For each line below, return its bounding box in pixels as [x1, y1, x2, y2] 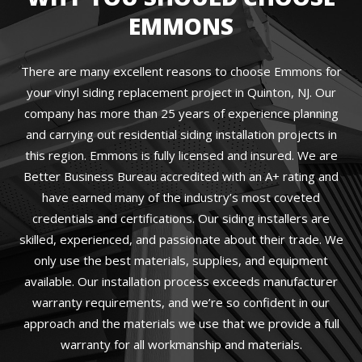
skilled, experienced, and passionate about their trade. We [19, 231, 343, 247]
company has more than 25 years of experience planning [23, 105, 339, 121]
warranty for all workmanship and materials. [60, 336, 302, 352]
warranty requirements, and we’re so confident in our [32, 294, 330, 310]
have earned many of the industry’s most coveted [42, 189, 320, 205]
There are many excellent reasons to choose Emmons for [20, 63, 342, 79]
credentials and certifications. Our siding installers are [32, 210, 330, 226]
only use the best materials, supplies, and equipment [34, 252, 328, 268]
